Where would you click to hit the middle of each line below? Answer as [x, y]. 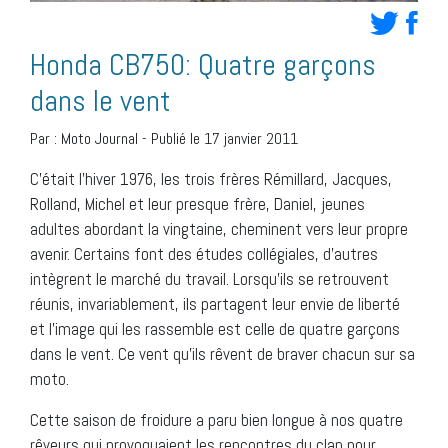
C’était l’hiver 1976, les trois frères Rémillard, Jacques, [211, 178]
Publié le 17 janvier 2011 [224, 138]
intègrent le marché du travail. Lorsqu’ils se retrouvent [209, 278]
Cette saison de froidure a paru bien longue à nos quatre [216, 419]
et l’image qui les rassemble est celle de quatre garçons [215, 328]
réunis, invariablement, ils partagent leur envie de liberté [215, 303]
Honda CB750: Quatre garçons [203, 64]
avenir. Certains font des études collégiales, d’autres [204, 253]
